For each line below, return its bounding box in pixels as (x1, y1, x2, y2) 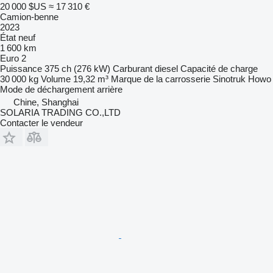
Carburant (113, 63, 152, 74)
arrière (97, 83, 122, 94)
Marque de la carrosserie (111, 73, 210, 84)
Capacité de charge (180, 63, 258, 74)
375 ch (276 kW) (44, 63, 110, 74)
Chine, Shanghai (13, 96, 79, 107)
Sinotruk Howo (213, 73, 271, 84)
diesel (155, 63, 178, 74)
